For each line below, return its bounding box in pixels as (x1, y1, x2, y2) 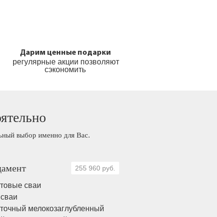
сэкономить (44, 65, 88, 74)
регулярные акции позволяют (13, 58, 119, 66)
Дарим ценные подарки (19, 49, 112, 57)
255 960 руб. (75, 164, 115, 172)
